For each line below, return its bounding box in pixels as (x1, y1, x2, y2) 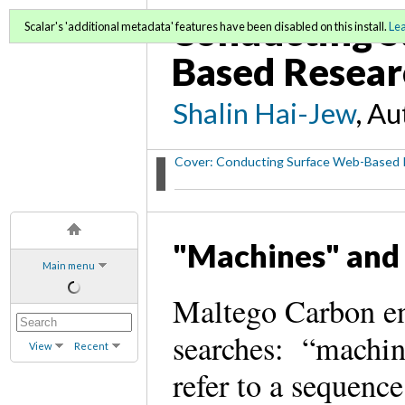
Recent (73, 339, 108, 352)
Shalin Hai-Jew (173, 95, 357, 130)
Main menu (42, 259, 95, 271)
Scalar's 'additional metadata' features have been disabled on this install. (24, 19, 389, 33)
